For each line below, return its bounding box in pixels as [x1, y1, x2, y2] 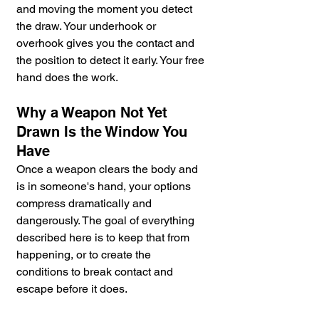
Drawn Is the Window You [16, 123, 192, 141]
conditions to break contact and [16, 265, 176, 279]
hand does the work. [16, 70, 118, 85]
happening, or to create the [16, 248, 154, 262]
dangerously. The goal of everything [16, 214, 197, 228]
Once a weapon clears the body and [16, 162, 201, 177]
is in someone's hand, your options [16, 179, 194, 194]
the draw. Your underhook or [16, 19, 159, 33]
